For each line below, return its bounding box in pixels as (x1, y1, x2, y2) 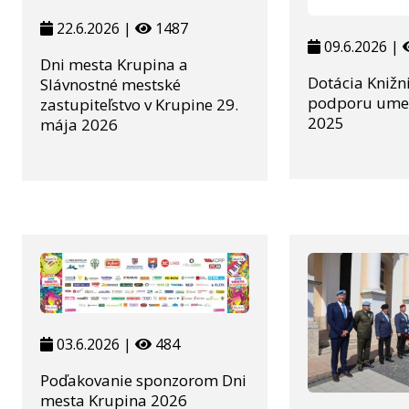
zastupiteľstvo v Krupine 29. (40, 93, 238, 115)
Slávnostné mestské (40, 73, 181, 95)
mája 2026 (40, 113, 118, 135)
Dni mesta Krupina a (40, 53, 188, 75)
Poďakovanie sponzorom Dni (40, 369, 246, 391)
